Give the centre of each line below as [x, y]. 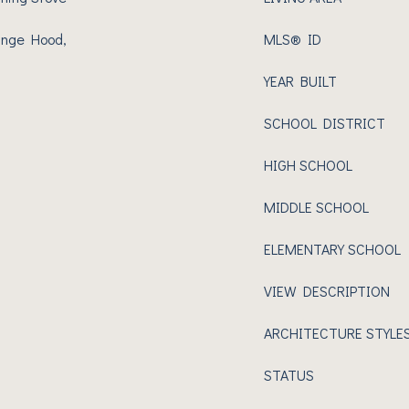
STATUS [289, 375]
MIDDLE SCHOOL [316, 207]
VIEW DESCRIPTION [327, 291]
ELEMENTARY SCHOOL [332, 249]
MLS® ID [293, 39]
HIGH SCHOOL [308, 165]
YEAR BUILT [300, 81]
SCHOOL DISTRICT [325, 123]
